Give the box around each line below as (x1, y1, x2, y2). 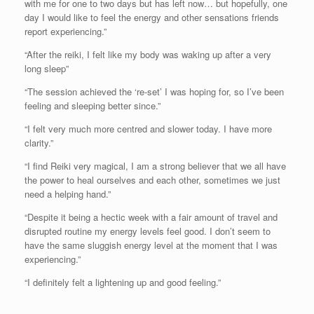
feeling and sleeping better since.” (25, 98, 161, 112)
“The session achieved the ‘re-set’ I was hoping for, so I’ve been (25, 84, 284, 98)
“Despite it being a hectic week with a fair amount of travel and (25, 210, 278, 224)
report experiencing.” (25, 24, 107, 38)
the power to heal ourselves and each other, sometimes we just (25, 172, 280, 186)
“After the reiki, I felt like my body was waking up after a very (25, 47, 271, 61)
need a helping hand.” (25, 186, 111, 200)
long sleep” (25, 61, 69, 75)
